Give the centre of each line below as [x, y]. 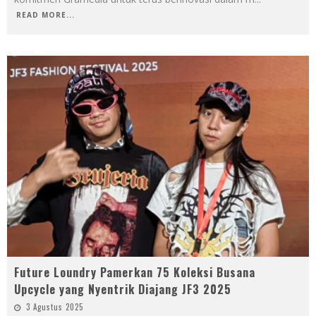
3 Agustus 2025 [55, 306]
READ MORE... [45, 14]
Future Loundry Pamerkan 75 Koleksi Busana [135, 272]
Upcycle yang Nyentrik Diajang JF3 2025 [123, 289]
